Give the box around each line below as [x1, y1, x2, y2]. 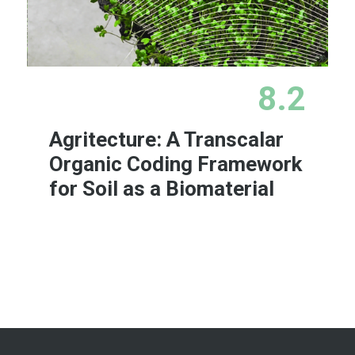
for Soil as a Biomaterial [49, 177, 275, 201]
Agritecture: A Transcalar [49, 128, 284, 152]
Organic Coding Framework [49, 152, 303, 177]
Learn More [194, 240, 265, 256]
